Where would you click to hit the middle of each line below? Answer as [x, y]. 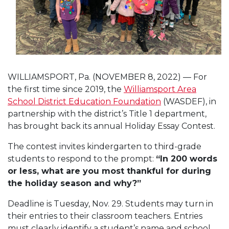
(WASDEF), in [189, 101]
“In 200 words [187, 158]
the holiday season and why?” [74, 183]
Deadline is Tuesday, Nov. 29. [66, 203]
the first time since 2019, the [66, 89]
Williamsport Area [160, 89]
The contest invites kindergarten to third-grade [105, 146]
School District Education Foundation [84, 101]
